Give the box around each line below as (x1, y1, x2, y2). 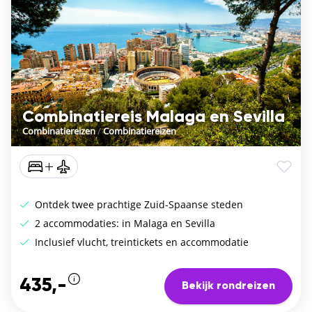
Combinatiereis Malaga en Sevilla (22, 109, 285, 126)
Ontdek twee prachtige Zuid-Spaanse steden (32, 198, 243, 212)
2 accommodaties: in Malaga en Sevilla (32, 217, 215, 231)
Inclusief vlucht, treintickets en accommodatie (32, 235, 249, 249)
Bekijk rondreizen (182, 280, 275, 292)
